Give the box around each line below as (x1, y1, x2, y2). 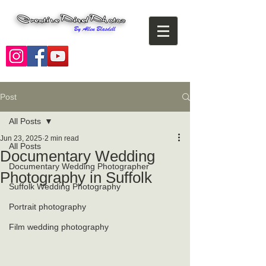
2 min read (45, 134, 79, 142)
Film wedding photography (9, 222, 109, 232)
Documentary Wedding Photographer (9, 161, 149, 171)
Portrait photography (9, 202, 86, 211)
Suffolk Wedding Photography (9, 182, 121, 191)
